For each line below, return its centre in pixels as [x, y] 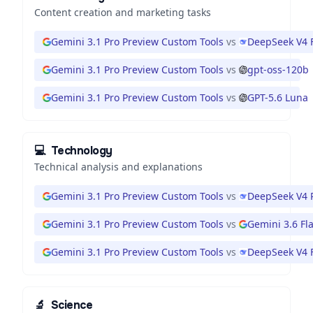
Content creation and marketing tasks [123, 12]
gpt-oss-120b [278, 70]
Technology [81, 151]
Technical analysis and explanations [118, 167]
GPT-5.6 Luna [278, 97]
